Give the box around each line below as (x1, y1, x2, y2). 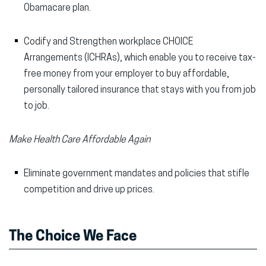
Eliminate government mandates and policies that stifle (24, 169, 249, 179)
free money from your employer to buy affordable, (24, 69, 229, 79)
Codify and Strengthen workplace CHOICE (24, 37, 193, 47)
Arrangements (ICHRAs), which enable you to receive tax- (24, 53, 256, 63)
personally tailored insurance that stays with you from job (24, 85, 256, 95)
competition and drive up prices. (24, 185, 156, 195)
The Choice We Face (9, 230, 140, 244)
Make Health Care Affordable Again (9, 135, 152, 145)
